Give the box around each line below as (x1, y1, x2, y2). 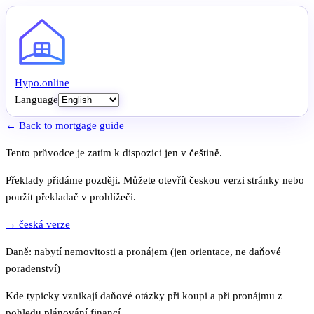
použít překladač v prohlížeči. (6, 191, 136, 203)
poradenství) (6, 263, 60, 274)
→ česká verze (6, 219, 70, 230)
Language (15, 94, 58, 105)
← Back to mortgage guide (6, 120, 124, 131)
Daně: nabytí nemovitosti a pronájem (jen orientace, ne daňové (6, 246, 281, 257)
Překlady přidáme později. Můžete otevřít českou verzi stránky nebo (6, 175, 304, 186)
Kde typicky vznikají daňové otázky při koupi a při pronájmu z (6, 290, 282, 301)
